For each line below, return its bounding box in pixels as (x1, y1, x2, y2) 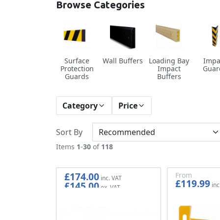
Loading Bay (149, 55, 190, 65)
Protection (60, 63, 94, 73)
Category (62, 100, 98, 111)
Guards (65, 71, 89, 81)
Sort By (56, 126, 82, 137)
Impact (157, 63, 181, 73)
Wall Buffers (103, 55, 143, 65)
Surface (64, 55, 90, 65)
